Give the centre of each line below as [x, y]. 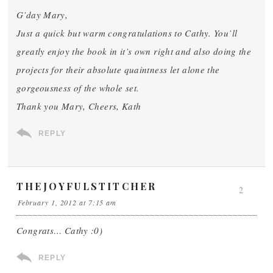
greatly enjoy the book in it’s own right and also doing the [134, 51]
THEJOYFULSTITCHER [87, 186]
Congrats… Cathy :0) [60, 230]
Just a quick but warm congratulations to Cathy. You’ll [127, 33]
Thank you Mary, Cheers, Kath [79, 106]
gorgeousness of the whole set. [78, 88]
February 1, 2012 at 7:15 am [67, 202]
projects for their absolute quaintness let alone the [118, 69]
